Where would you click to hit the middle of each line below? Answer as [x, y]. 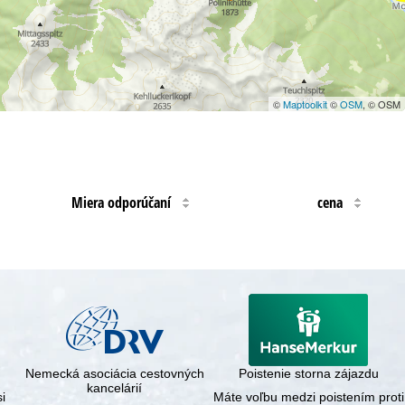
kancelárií [115, 388]
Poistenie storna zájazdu [308, 374]
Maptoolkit [305, 104]
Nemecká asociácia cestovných [114, 374]
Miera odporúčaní [122, 202]
